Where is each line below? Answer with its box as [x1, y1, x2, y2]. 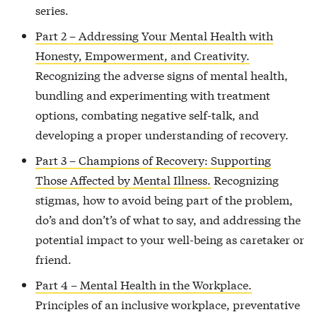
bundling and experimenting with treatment [35, 86, 270, 103]
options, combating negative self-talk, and [35, 105, 259, 122]
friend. [35, 250, 71, 267]
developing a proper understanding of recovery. [35, 125, 289, 142]
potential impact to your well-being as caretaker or [35, 230, 304, 247]
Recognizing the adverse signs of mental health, [35, 66, 288, 83]
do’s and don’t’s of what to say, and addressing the [35, 210, 301, 227]
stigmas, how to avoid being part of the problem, [35, 190, 293, 207]
